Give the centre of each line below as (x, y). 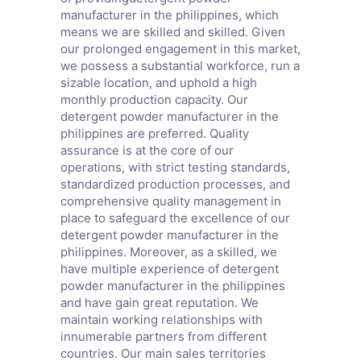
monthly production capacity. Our (154, 100)
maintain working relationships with (161, 320)
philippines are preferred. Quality (154, 134)
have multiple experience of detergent (169, 269)
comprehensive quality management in (170, 201)
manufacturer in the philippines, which (169, 15)
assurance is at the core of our (147, 151)
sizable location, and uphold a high (158, 83)
